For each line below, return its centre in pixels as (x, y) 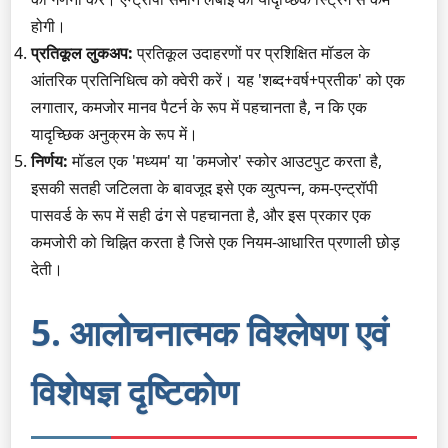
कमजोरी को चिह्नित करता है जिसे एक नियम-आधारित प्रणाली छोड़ (215, 242)
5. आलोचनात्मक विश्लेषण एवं (209, 332)
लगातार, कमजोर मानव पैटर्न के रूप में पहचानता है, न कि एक (199, 107)
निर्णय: (49, 161)
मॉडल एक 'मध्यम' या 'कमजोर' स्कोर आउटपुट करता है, (225, 161)
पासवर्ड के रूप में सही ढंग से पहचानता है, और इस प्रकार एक (201, 215)
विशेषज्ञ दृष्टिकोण (134, 391)
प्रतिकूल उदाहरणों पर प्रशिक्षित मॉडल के (251, 53)
